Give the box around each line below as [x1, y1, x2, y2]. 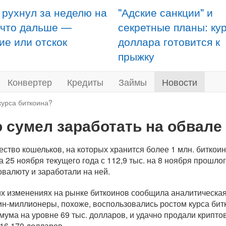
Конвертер [8, 75, 52, 88]
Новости [162, 75, 197, 88]
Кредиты [67, 75, 103, 88]
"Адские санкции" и [118, 5, 213, 20]
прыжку [118, 48, 154, 64]
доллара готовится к [118, 34, 220, 49]
